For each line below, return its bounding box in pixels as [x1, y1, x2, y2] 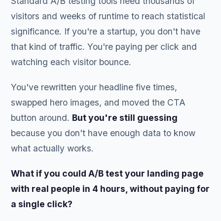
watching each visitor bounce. [11, 56, 132, 67]
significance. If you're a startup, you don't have [11, 26, 201, 37]
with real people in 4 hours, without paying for [11, 183, 210, 194]
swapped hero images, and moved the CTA [11, 97, 186, 108]
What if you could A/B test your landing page [11, 168, 204, 179]
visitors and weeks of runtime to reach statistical [11, 10, 206, 21]
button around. [11, 112, 73, 123]
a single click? [11, 198, 73, 209]
